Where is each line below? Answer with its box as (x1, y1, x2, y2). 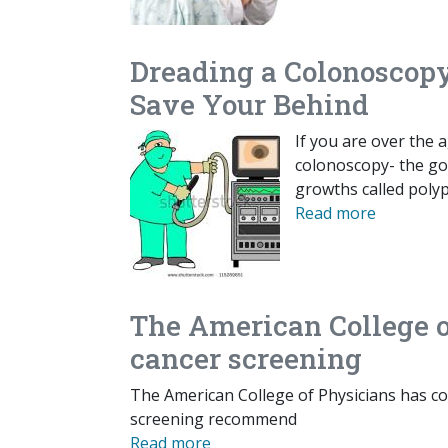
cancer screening (130, 340, 362, 378)
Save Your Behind (130, 86, 369, 124)
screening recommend (130, 408, 297, 431)
